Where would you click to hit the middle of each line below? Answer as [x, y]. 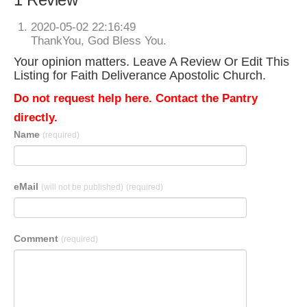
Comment [37, 238]
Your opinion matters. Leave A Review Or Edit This [151, 62]
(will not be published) [82, 187]
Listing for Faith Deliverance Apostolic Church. [140, 75]
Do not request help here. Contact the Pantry [136, 98]
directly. [36, 118]
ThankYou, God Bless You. [99, 41]
